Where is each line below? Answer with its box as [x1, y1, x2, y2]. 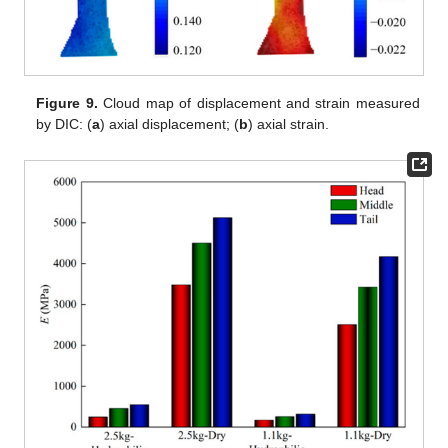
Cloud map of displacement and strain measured [97, 95, 420, 112]
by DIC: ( [36, 116, 93, 133]
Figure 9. [36, 95, 98, 112]
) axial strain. [248, 116, 330, 133]
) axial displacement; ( [100, 116, 240, 133]
